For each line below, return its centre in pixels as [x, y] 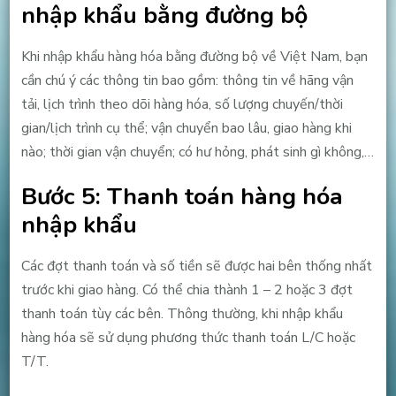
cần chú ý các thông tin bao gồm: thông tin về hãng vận [187, 81]
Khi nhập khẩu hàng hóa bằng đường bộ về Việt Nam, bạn [194, 57]
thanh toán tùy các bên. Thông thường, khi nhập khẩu [182, 313]
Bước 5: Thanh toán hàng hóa [182, 197]
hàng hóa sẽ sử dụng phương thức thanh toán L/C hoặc [188, 337]
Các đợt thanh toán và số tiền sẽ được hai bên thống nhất [196, 266]
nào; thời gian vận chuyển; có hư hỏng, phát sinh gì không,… [197, 152]
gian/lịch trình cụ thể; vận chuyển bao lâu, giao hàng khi [186, 129]
